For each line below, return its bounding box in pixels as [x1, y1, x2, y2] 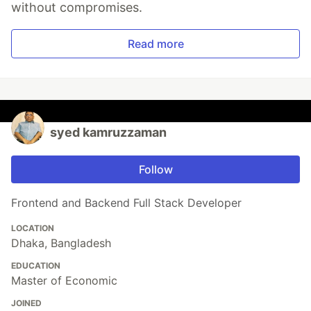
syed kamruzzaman [50, 124, 167, 140]
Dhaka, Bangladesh [11, 235, 111, 250]
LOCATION [11, 222, 54, 233]
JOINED [11, 297, 42, 308]
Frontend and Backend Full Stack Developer [11, 195, 242, 210]
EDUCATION [11, 260, 60, 271]
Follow [138, 162, 173, 176]
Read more [127, 36, 184, 51]
